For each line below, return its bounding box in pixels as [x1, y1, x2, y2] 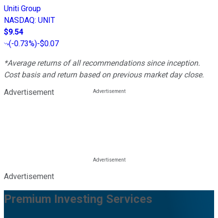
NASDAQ [4, 16, 35, 25]
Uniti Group [4, 4, 41, 14]
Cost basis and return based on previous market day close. [4, 70, 204, 80]
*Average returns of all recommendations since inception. [4, 58, 200, 68]
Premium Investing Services [4, 192, 152, 206]
